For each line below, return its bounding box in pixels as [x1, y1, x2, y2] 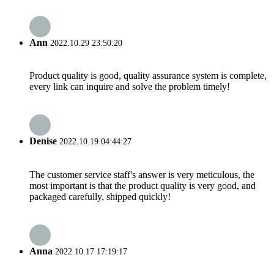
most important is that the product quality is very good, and [29, 180, 256, 191]
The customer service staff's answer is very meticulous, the [29, 169, 254, 180]
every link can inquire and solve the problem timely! [29, 81, 230, 92]
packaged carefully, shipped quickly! [29, 191, 171, 202]
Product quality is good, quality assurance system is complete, [29, 70, 267, 81]
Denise [29, 136, 57, 147]
